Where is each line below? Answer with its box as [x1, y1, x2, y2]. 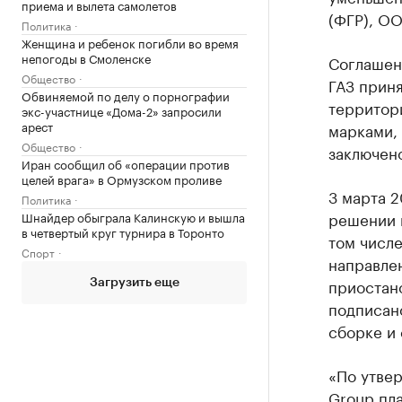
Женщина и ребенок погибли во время [22, 33, 239, 51]
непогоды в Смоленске [22, 48, 151, 66]
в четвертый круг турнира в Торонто [22, 223, 224, 240]
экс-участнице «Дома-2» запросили [22, 101, 222, 119]
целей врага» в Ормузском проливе [22, 170, 222, 188]
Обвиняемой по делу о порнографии [22, 86, 230, 104]
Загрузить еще [89, 276, 179, 289]
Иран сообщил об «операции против [22, 154, 230, 172]
